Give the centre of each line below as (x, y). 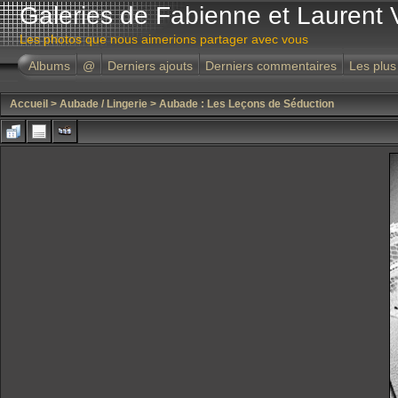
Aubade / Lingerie (103, 104)
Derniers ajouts (150, 66)
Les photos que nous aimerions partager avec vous (164, 39)
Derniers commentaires (271, 66)
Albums (49, 66)
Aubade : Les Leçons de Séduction (247, 104)
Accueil (29, 104)
